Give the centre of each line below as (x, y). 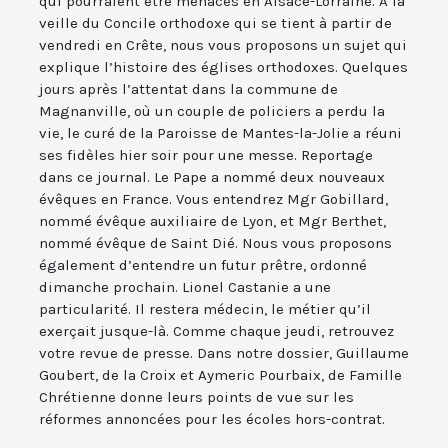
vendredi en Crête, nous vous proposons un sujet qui (223, 45)
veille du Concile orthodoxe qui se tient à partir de (215, 23)
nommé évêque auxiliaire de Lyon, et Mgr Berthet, (212, 221)
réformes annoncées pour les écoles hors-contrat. (212, 419)
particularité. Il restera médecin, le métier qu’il (205, 309)
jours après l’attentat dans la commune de (188, 89)
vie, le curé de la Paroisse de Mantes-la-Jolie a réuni (220, 133)
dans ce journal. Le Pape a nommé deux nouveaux (212, 177)
